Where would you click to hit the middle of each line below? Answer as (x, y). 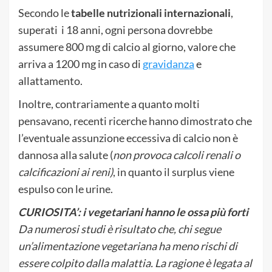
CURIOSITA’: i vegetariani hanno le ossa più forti (133, 212)
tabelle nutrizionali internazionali (151, 12)
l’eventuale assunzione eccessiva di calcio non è (128, 138)
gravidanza (168, 63)
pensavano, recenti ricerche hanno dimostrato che (135, 121)
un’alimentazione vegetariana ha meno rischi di (128, 246)
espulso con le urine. (66, 189)
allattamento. (50, 80)
